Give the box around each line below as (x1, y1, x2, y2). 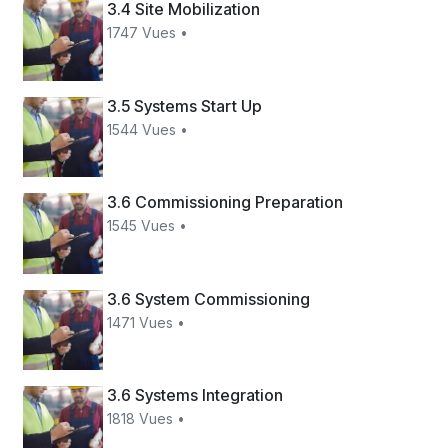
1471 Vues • (107, 313, 186, 331)
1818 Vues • (107, 409, 186, 427)
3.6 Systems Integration (107, 384, 284, 405)
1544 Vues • (107, 120, 189, 138)
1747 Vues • (107, 24, 189, 42)
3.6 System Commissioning (107, 288, 311, 309)
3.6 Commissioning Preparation (107, 192, 344, 213)
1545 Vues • (107, 217, 188, 235)
